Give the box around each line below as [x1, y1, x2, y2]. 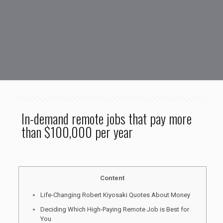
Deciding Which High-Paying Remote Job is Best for [40, 206, 189, 213]
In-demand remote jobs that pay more [21, 109, 192, 128]
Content [100, 174, 125, 182]
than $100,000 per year [21, 122, 133, 142]
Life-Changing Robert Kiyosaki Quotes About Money [40, 191, 190, 199]
